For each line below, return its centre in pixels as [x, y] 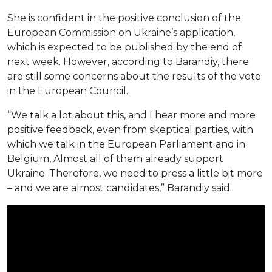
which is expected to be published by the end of [124, 47]
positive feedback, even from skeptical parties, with [130, 130]
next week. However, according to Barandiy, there [128, 62]
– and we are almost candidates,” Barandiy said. [120, 188]
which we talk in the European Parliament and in [126, 144]
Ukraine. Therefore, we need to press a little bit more [135, 174]
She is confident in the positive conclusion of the [124, 18]
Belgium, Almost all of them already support [115, 159]
